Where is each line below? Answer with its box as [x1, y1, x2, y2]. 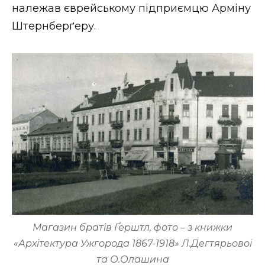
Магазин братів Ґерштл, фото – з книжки [33, 221, 232, 233]
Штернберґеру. [12, 20, 96, 33]
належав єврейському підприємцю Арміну [12, 2, 251, 15]
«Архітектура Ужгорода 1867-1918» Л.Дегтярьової [13, 237, 252, 249]
